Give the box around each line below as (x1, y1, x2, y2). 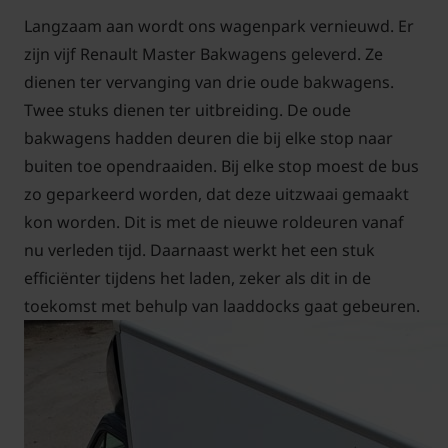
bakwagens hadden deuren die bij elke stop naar (24, 127, 393, 150)
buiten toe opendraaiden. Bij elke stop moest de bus (24, 155, 419, 178)
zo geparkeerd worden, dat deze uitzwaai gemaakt (24, 183, 409, 206)
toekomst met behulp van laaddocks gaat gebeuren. (24, 295, 420, 318)
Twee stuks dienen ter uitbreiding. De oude (24, 99, 351, 122)
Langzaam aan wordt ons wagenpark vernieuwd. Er (24, 15, 414, 38)
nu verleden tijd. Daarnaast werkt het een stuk (24, 239, 375, 262)
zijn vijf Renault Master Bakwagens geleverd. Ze (24, 43, 383, 66)
